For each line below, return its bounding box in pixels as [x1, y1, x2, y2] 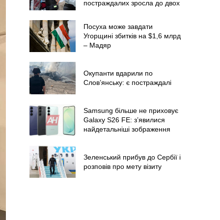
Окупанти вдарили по [83, 69, 153, 77]
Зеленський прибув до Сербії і [83, 153, 181, 161]
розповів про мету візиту [83, 162, 162, 170]
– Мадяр [83, 41, 111, 49]
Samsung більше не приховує [83, 106, 178, 114]
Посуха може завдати [83, 22, 153, 30]
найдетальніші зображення [83, 125, 170, 133]
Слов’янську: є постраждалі [83, 78, 171, 86]
